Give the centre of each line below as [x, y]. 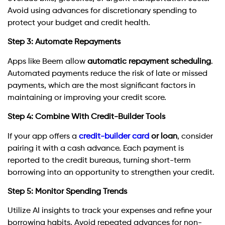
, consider [195, 136]
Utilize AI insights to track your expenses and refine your [110, 211]
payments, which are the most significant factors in [101, 86]
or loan [163, 136]
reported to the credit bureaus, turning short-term [99, 160]
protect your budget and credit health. [79, 23]
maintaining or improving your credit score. [87, 98]
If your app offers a [43, 136]
